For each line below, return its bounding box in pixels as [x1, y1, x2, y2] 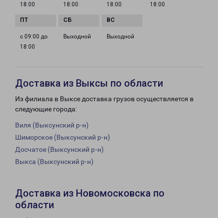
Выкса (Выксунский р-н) [15, 158, 93, 166]
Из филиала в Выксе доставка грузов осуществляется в [15, 95, 194, 103]
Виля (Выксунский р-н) [15, 121, 89, 129]
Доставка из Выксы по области [15, 77, 163, 90]
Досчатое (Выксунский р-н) [15, 145, 104, 154]
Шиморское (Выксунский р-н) [15, 133, 110, 142]
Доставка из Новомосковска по [15, 187, 164, 200]
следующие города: [15, 105, 77, 113]
